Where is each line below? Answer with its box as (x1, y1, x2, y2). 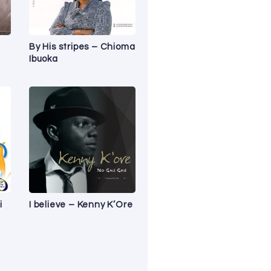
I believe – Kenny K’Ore (29, 200, 133, 209)
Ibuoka (29, 54, 58, 64)
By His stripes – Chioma (29, 42, 135, 51)
